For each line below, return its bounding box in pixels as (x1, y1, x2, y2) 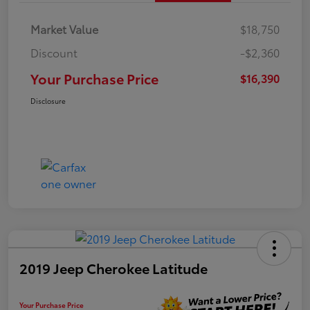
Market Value (30, 20, 98, 37)
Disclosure (30, 95, 66, 106)
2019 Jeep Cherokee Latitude (19, 257, 208, 277)
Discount (30, 44, 77, 60)
